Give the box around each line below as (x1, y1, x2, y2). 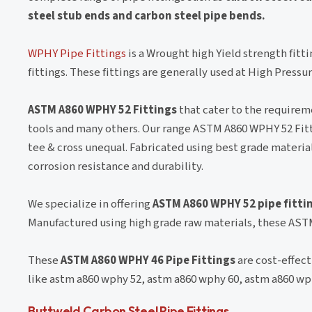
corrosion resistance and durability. (28, 157, 203, 175)
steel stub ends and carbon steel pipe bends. (28, 7, 265, 24)
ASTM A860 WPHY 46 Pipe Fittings (61, 251, 235, 269)
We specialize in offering (28, 195, 153, 212)
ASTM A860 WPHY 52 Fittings (28, 101, 177, 118)
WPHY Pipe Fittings (28, 45, 126, 62)
